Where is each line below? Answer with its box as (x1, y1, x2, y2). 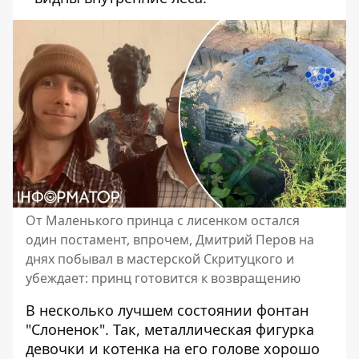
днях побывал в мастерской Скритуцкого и (26, 250, 294, 268)
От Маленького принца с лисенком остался (26, 212, 300, 229)
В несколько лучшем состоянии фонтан (26, 301, 309, 320)
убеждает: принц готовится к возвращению (26, 269, 301, 287)
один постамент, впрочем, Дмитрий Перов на (26, 231, 314, 248)
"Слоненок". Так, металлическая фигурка (26, 320, 314, 339)
